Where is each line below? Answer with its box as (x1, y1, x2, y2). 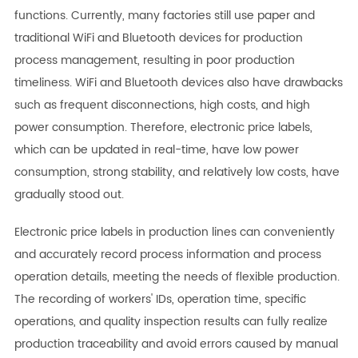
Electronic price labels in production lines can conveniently (14, 223, 335, 242)
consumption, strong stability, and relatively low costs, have (14, 163, 340, 182)
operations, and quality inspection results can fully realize (14, 312, 328, 332)
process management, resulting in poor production (14, 51, 295, 70)
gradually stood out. (14, 185, 124, 205)
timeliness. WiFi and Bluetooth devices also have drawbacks (14, 74, 343, 93)
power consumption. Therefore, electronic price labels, (14, 118, 312, 137)
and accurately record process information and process (14, 245, 321, 265)
